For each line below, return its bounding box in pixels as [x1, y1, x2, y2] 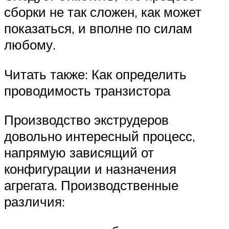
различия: [4, 193, 65, 210]
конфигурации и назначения [4, 161, 176, 177]
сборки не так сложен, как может [4, 4, 201, 20]
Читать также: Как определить [4, 65, 187, 82]
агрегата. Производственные [4, 177, 178, 194]
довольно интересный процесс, [4, 128, 195, 145]
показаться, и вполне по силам [4, 20, 192, 37]
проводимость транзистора [4, 82, 170, 99]
